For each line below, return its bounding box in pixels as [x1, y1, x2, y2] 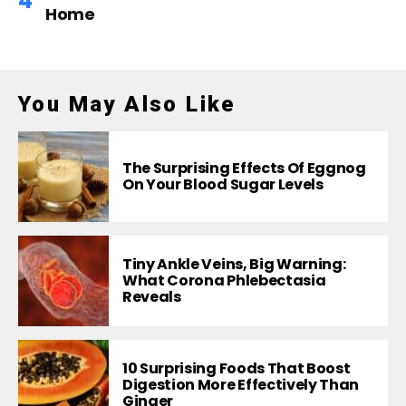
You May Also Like [18, 91, 236, 117]
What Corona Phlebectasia [122, 269, 326, 291]
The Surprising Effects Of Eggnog [122, 157, 366, 179]
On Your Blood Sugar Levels [122, 173, 324, 195]
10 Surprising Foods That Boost [122, 357, 351, 379]
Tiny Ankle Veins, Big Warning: [122, 253, 346, 275]
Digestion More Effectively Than [122, 373, 360, 395]
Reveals [122, 285, 181, 307]
